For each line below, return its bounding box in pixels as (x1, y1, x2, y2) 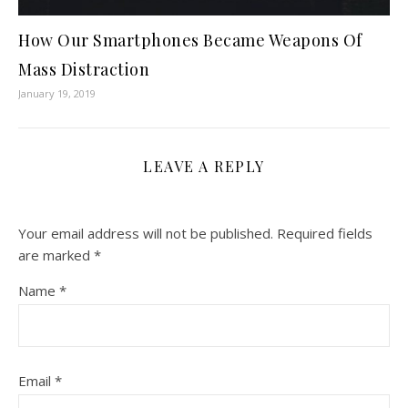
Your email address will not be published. (18, 224, 273, 243)
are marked (18, 246, 94, 265)
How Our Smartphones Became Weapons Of (18, 29, 362, 52)
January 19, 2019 (18, 87, 96, 101)
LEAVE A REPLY (143, 157, 265, 177)
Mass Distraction (18, 58, 149, 81)
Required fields (277, 224, 372, 243)
